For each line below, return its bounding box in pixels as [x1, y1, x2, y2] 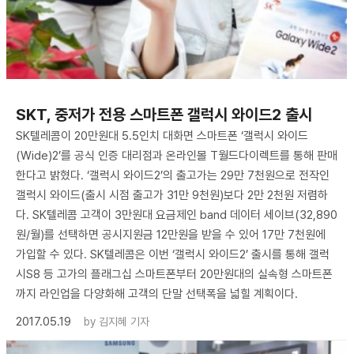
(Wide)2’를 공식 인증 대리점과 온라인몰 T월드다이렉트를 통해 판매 [16, 148, 337, 163]
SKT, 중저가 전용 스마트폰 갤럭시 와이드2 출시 [16, 104, 312, 124]
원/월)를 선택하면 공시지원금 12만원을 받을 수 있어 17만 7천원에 [16, 227, 326, 242]
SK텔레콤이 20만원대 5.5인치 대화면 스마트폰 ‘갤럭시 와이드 [16, 128, 308, 143]
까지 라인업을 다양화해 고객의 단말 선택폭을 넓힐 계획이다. [16, 286, 298, 301]
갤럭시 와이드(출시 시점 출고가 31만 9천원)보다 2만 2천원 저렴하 [16, 187, 328, 202]
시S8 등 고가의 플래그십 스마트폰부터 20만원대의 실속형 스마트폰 [16, 266, 333, 281]
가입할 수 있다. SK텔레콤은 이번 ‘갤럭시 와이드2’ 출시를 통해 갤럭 [16, 247, 330, 262]
